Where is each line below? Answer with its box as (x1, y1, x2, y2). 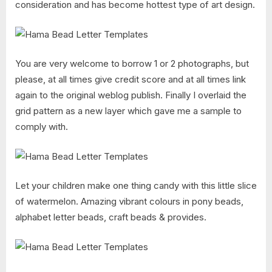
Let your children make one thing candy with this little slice (15, 180, 257, 192)
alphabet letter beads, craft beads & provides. (15, 211, 206, 223)
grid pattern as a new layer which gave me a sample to (15, 105, 242, 117)
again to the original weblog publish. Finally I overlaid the (15, 89, 246, 101)
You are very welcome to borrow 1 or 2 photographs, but (15, 58, 249, 70)
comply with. (15, 121, 68, 133)
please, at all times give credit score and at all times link (15, 73, 246, 86)
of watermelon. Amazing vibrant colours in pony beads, (15, 195, 243, 208)
